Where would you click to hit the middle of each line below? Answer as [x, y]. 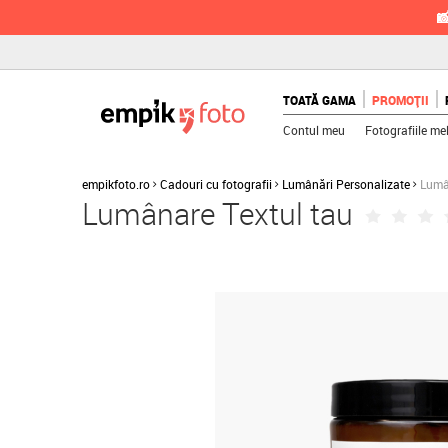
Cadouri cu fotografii [216, 184]
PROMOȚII [401, 100]
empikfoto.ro [116, 184]
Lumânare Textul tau [217, 214]
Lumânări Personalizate [346, 184]
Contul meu [314, 130]
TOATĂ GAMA [320, 100]
